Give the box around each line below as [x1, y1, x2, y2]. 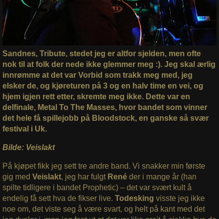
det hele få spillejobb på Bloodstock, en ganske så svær [2, 114, 209, 123]
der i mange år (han [129, 173, 197, 181]
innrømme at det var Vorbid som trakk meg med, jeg [2, 71, 193, 80]
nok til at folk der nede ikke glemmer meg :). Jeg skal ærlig [2, 60, 216, 69]
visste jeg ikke [155, 194, 205, 203]
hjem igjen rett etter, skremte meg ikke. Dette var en [2, 92, 190, 101]
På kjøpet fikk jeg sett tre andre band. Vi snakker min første [2, 162, 205, 171]
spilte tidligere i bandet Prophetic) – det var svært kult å [2, 183, 192, 192]
